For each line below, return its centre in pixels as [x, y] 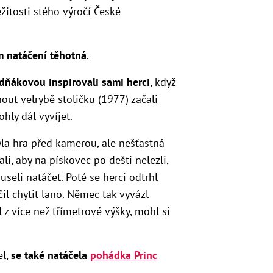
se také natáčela [51, 255]
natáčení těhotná [47, 55]
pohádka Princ [124, 255]
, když [163, 82]
